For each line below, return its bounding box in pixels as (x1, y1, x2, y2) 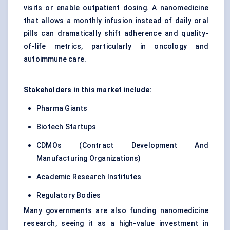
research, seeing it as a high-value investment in (24, 219, 208, 228)
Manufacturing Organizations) (36, 154, 141, 163)
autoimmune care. (24, 55, 87, 64)
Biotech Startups (36, 123, 97, 131)
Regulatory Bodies (36, 191, 101, 200)
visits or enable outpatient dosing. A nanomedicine (24, 4, 208, 12)
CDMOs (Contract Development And (36, 141, 208, 150)
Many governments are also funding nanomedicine (24, 206, 208, 215)
